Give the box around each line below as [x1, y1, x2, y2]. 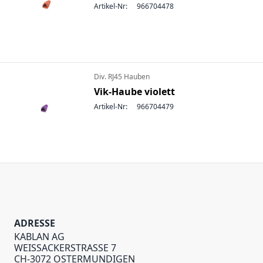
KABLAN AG [14, 230, 65, 243]
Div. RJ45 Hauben [94, 72, 150, 82]
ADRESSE [14, 217, 55, 230]
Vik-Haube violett [94, 85, 175, 98]
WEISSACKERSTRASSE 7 [14, 241, 116, 254]
